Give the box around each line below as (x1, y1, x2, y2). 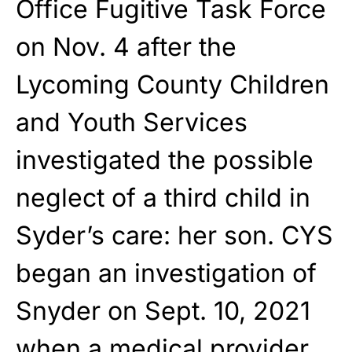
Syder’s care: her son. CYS (16, 219, 333, 251)
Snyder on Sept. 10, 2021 (16, 295, 310, 326)
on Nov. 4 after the (16, 31, 236, 62)
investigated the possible (16, 144, 313, 175)
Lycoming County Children (16, 68, 329, 100)
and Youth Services (16, 106, 247, 137)
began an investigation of (16, 257, 317, 288)
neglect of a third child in (16, 181, 310, 213)
